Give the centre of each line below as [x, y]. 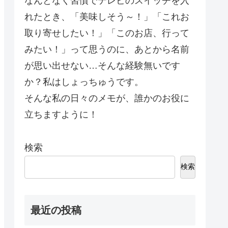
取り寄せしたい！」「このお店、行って [107, 33]
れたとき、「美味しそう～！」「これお [107, 17]
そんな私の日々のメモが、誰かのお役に [107, 98]
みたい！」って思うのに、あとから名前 [107, 50]
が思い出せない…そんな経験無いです [102, 66]
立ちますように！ [61, 115]
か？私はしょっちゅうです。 [84, 82]
